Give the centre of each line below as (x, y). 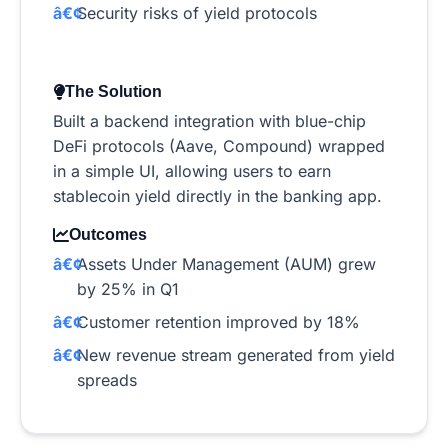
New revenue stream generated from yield (236, 355)
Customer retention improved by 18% (218, 322)
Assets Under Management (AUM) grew (226, 264)
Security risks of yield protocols (197, 13)
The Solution (113, 92)
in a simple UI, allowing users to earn (192, 171)
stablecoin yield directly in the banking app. (217, 196)
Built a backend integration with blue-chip (209, 121)
